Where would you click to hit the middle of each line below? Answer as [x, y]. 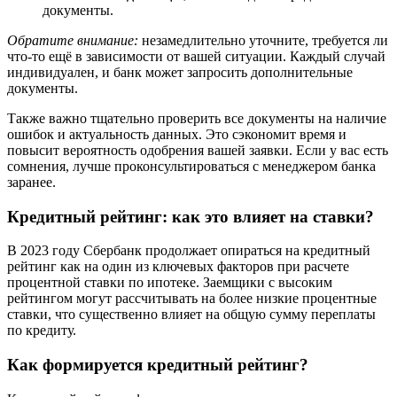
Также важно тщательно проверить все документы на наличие [197, 118]
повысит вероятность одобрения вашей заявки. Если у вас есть [198, 150]
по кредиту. [42, 331]
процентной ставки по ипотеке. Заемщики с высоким [170, 283]
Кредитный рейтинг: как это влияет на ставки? [191, 216]
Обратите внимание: [73, 40]
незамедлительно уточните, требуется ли [263, 40]
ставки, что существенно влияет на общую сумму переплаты [191, 315]
